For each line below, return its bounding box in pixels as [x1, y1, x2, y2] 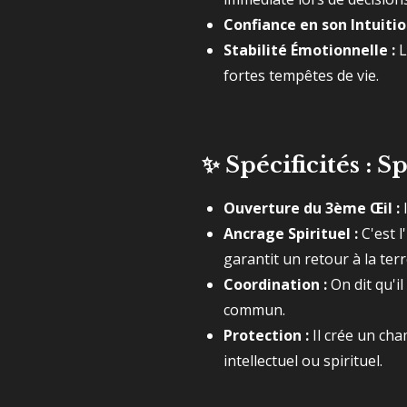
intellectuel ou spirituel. [223, 351, 382, 371]
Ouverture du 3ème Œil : [223, 198, 400, 218]
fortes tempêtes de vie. [223, 65, 379, 85]
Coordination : [223, 274, 327, 294]
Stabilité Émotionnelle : [223, 40, 395, 60]
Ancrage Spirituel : [223, 223, 358, 243]
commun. [223, 300, 285, 320]
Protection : [223, 325, 309, 345]
